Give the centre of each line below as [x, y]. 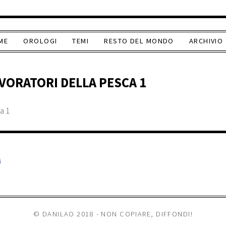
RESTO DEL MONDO [139, 41]
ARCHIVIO [206, 41]
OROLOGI [40, 41]
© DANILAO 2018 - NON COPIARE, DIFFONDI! [113, 214]
